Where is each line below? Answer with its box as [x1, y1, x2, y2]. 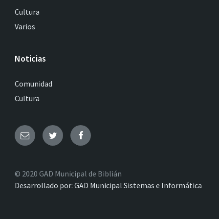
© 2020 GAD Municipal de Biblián [15, 168, 122, 178]
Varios [15, 21, 35, 31]
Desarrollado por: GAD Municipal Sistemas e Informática [15, 180, 202, 190]
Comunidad [15, 78, 52, 88]
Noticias [15, 52, 46, 64]
